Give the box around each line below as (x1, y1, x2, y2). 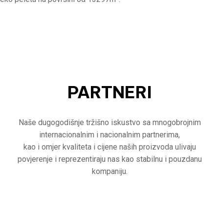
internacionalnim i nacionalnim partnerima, (39, 130, 180, 139)
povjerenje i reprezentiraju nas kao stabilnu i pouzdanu (17, 154, 202, 164)
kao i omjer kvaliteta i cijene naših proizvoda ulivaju (23, 142, 196, 152)
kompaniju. (91, 166, 128, 176)
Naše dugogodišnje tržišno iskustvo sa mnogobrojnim (18, 117, 201, 127)
